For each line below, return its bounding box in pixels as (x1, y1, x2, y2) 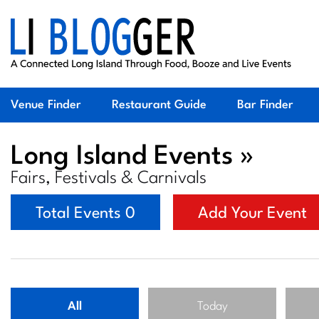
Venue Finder (11, 99, 81, 111)
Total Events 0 (36, 206, 135, 221)
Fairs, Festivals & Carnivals (11, 170, 206, 187)
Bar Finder (237, 99, 293, 111)
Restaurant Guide (112, 99, 206, 111)
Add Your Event (198, 206, 307, 221)
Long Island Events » (11, 144, 254, 170)
